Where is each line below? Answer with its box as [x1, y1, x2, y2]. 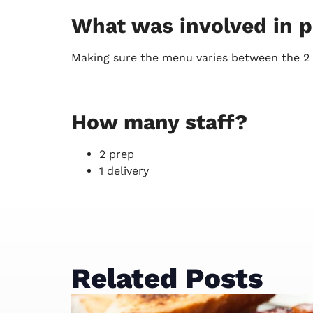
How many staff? [71, 110, 247, 135]
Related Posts [71, 262, 263, 296]
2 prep [99, 147, 134, 161]
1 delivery [99, 164, 149, 178]
